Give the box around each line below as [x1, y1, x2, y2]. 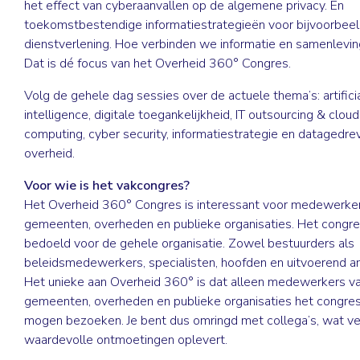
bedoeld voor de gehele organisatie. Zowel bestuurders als [24, 234, 354, 252]
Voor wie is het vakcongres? [24, 176, 190, 194]
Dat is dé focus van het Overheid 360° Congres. [24, 54, 291, 72]
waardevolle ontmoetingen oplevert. [24, 330, 231, 349]
